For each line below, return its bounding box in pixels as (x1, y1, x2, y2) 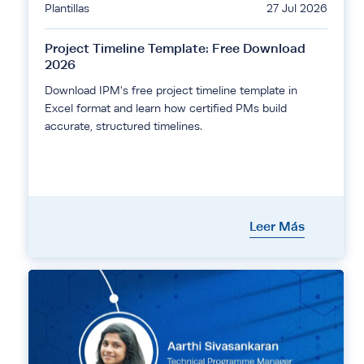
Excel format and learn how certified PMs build (45, 102, 287, 115)
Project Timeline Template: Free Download (45, 41, 305, 57)
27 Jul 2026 (266, 2, 327, 15)
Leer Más (249, 219, 305, 235)
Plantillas (45, 2, 89, 15)
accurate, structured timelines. (45, 119, 202, 133)
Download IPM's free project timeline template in (45, 84, 297, 97)
